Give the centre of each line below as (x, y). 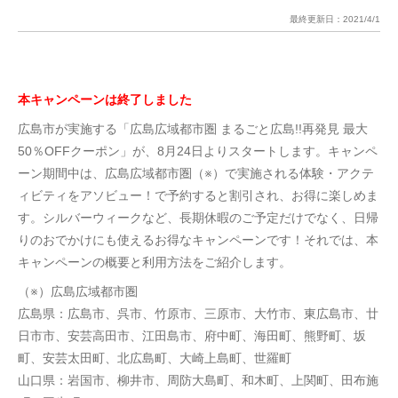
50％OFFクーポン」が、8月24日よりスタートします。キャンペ (198, 151)
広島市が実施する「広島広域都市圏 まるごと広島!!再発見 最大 (193, 129)
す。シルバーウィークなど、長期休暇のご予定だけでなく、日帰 (198, 218)
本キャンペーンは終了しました (105, 99)
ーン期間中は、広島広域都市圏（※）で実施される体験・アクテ (196, 173)
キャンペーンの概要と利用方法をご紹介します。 (155, 262)
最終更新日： (316, 19)
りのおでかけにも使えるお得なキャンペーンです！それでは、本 (198, 240)
